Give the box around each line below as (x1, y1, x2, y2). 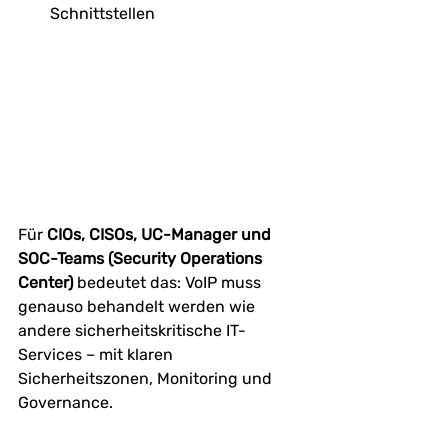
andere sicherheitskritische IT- (18, 320, 246, 340)
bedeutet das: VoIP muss (77, 272, 265, 292)
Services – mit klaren (18, 344, 177, 364)
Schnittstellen (50, 4, 155, 24)
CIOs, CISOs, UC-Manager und (47, 224, 275, 244)
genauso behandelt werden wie (18, 296, 259, 316)
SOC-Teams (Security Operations (18, 248, 266, 268)
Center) (18, 272, 77, 292)
